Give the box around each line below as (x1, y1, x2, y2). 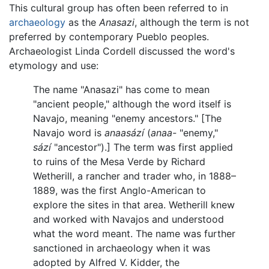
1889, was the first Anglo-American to (33, 184, 206, 196)
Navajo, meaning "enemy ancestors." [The (33, 112, 222, 124)
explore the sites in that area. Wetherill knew (33, 198, 235, 211)
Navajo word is (33, 126, 104, 139)
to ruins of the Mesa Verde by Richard (33, 155, 205, 168)
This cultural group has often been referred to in (9, 1, 228, 14)
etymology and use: (9, 59, 98, 71)
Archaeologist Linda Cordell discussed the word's (9, 44, 235, 57)
